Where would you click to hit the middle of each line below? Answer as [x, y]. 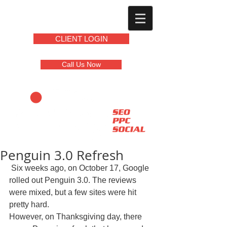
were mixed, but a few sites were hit [74, 192]
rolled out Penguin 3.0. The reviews [74, 180]
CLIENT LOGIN [81, 39]
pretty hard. [31, 204]
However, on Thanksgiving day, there [77, 217]
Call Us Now [81, 64]
